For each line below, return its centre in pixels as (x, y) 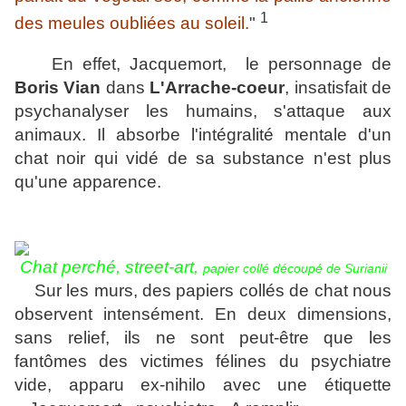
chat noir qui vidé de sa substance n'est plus (203, 159)
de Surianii (356, 269)
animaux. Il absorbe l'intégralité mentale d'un (203, 135)
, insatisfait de (338, 88)
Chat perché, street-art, (111, 267)
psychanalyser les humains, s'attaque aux (203, 111)
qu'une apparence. (88, 182)
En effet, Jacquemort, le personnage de (203, 64)
